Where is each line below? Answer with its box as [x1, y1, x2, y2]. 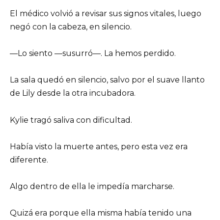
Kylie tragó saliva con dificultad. [10, 115, 132, 125]
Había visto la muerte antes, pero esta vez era [10, 141, 188, 151]
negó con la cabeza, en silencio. [10, 22, 132, 31]
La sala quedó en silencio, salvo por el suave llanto [10, 75, 205, 85]
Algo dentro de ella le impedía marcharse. [10, 181, 174, 191]
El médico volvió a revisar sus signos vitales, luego [10, 8, 201, 18]
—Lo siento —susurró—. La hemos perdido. [10, 49, 176, 58]
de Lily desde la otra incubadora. [10, 88, 136, 98]
